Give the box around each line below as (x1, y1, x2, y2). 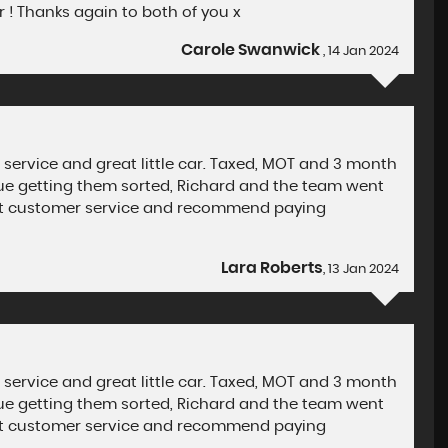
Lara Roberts (221, 260, 324, 276)
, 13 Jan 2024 (323, 263, 400, 276)
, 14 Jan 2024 (323, 45, 400, 58)
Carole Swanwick (181, 42, 324, 58)
